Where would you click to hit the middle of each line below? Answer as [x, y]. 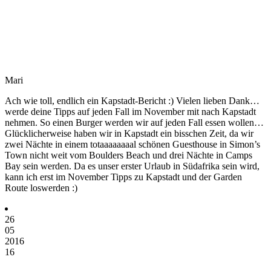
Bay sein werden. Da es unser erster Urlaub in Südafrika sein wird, [132, 166]
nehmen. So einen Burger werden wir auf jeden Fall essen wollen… [134, 122]
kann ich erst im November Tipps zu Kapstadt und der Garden [123, 177]
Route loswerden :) [41, 188]
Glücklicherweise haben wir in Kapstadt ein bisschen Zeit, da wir [129, 133]
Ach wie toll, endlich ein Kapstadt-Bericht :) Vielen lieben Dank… [132, 100]
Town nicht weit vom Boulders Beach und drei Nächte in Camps [129, 155]
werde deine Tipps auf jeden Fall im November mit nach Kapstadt [130, 111]
